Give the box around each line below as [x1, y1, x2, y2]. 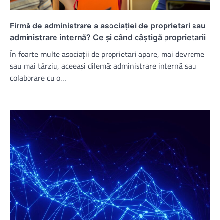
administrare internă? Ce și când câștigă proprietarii [10, 32, 208, 42]
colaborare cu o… [10, 71, 66, 83]
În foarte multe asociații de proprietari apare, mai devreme [10, 48, 204, 60]
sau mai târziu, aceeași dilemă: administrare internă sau [10, 59, 196, 72]
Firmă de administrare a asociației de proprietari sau [10, 20, 206, 30]
